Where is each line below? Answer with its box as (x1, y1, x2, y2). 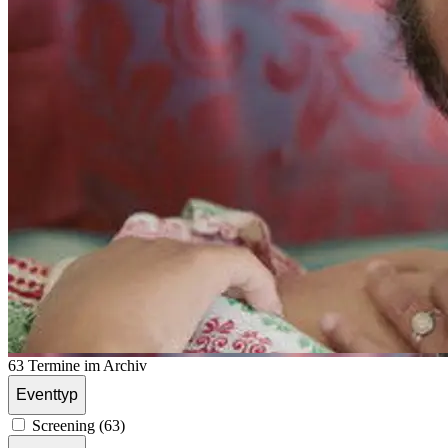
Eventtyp (16, 385, 78, 403)
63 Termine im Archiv (8, 356, 147, 374)
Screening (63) (32, 416, 125, 434)
